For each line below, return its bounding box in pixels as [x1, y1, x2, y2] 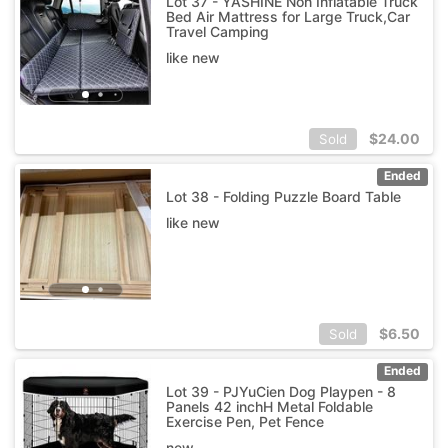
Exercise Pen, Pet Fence [165, 412, 324, 430]
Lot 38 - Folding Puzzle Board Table [165, 187, 401, 205]
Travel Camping [165, 22, 269, 40]
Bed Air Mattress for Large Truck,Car [165, 7, 410, 25]
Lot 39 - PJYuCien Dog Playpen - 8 [165, 382, 396, 400]
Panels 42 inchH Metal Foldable [165, 397, 373, 415]
